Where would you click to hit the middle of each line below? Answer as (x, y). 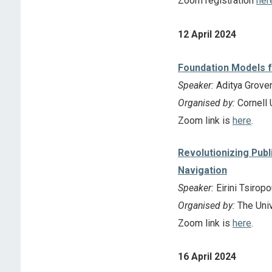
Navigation (202, 170)
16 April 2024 (207, 257)
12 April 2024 (207, 34)
